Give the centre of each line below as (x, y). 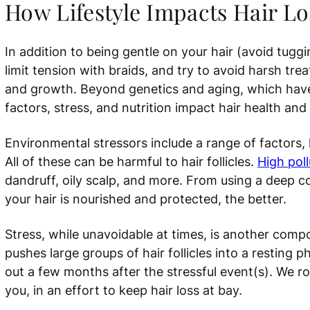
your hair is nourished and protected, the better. (147, 199)
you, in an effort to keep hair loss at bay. (124, 290)
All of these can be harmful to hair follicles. (131, 162)
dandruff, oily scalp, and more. (94, 180)
